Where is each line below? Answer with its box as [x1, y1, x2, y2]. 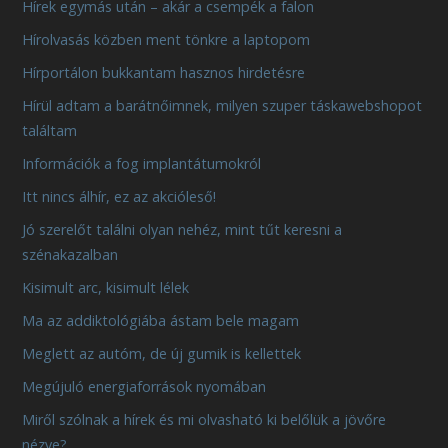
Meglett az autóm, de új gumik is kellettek [22, 343, 302, 363]
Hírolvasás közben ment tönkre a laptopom [22, 29, 311, 49]
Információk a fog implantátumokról [22, 153, 262, 173]
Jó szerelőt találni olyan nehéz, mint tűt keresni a [22, 219, 343, 239]
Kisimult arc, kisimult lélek [22, 277, 190, 297]
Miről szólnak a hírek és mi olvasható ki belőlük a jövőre [22, 409, 387, 429]
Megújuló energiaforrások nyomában [22, 376, 267, 396]
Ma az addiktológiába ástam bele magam [22, 310, 300, 330]
